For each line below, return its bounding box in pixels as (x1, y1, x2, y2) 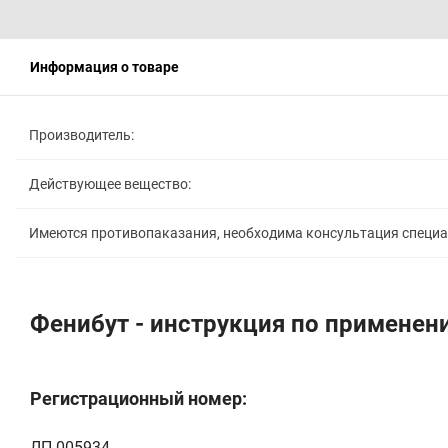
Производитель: (29, 126, 134, 143)
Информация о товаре (30, 58, 179, 75)
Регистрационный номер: (30, 387, 247, 409)
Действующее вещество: (29, 175, 191, 192)
